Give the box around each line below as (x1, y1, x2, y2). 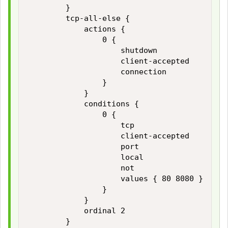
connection (29, 67, 166, 77)
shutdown (29, 46, 157, 55)
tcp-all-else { (29, 14, 130, 23)
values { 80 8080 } (29, 174, 203, 184)
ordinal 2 (29, 206, 125, 216)
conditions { (29, 99, 139, 109)
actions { (29, 24, 125, 34)
